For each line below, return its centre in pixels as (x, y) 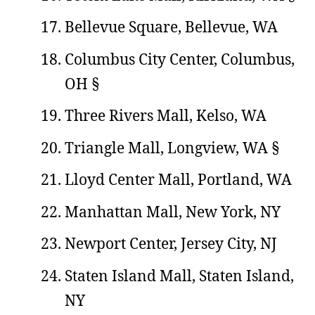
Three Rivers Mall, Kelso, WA (166, 115)
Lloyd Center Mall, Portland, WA (178, 179)
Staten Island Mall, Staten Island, (179, 275)
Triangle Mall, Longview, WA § (172, 147)
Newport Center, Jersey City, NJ (171, 243)
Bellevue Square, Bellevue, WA (171, 27)
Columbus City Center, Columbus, (180, 59)
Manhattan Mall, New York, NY (173, 211)
